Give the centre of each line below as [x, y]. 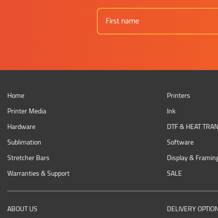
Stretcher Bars [28, 158]
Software [181, 142]
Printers [179, 96]
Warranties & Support [38, 173]
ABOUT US [22, 209]
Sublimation [24, 142]
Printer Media [27, 111]
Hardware [21, 127]
